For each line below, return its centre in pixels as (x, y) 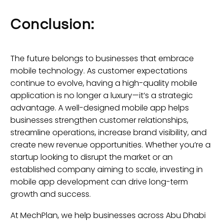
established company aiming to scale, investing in (107, 170)
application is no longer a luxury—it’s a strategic (102, 96)
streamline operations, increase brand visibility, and (109, 133)
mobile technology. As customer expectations (99, 71)
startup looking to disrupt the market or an (92, 157)
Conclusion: (53, 25)
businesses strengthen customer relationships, (99, 120)
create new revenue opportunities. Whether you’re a (110, 145)
